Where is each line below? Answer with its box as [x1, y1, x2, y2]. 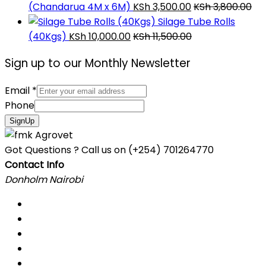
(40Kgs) [28, 29, 66, 43]
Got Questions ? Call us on [5, 143, 126, 157]
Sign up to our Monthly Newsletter [5, 55, 191, 72]
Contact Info [5, 158, 64, 172]
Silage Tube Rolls [158, 14, 235, 28]
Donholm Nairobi [5, 173, 83, 187]
